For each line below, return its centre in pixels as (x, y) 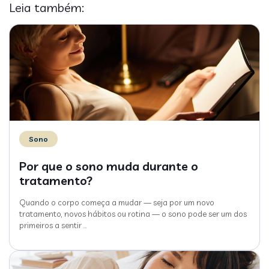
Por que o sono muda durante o (109, 166)
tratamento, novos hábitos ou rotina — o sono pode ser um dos (133, 213)
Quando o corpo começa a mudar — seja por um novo (117, 202)
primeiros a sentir (50, 225)
